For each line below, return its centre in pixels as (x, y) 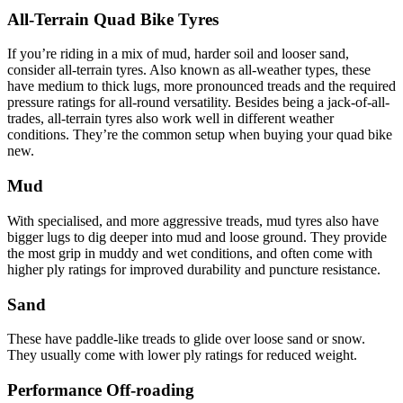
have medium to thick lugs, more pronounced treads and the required (201, 86)
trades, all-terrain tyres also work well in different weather (170, 119)
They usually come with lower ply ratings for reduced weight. (184, 355)
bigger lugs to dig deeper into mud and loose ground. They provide (197, 237)
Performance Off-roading (103, 390)
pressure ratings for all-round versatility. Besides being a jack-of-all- (198, 103)
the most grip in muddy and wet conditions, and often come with (190, 253)
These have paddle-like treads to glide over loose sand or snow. (186, 339)
